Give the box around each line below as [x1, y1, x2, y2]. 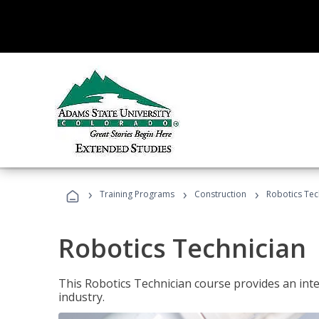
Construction [194, 188, 246, 200]
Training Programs [100, 188, 174, 200]
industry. [58, 289, 105, 305]
